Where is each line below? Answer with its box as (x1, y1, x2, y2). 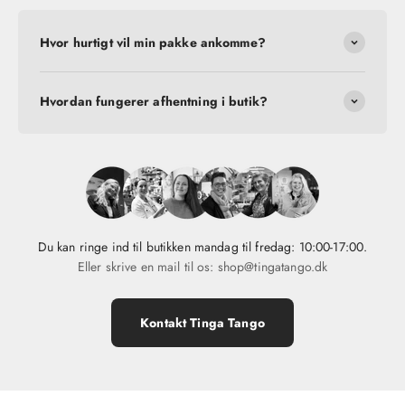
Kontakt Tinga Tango (140, 313, 265, 332)
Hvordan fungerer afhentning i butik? (40, 91, 268, 110)
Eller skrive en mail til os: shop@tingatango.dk (77, 257, 328, 276)
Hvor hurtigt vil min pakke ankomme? (40, 33, 266, 52)
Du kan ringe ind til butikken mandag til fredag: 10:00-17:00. (37, 237, 368, 256)
